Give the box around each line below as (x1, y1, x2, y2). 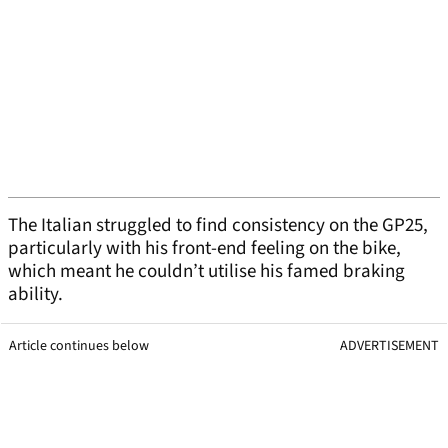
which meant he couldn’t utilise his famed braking (8, 258, 405, 286)
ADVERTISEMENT (340, 336, 439, 357)
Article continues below (9, 336, 149, 357)
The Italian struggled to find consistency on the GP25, (8, 212, 428, 240)
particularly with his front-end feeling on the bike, (8, 235, 401, 263)
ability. (8, 281, 63, 309)
